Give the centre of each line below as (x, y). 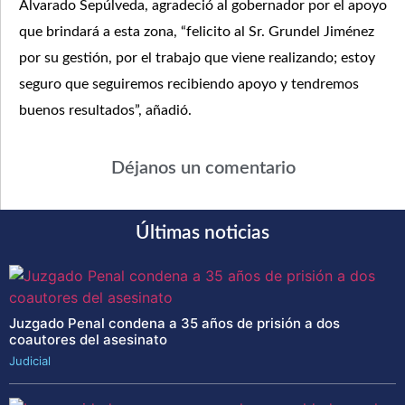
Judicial (30, 361)
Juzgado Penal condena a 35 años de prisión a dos (174, 324)
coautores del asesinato (88, 340)
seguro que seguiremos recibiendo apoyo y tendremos (189, 84)
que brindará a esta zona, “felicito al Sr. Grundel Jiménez (197, 31)
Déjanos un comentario (203, 169)
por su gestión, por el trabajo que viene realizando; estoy (197, 57)
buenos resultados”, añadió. (105, 110)
